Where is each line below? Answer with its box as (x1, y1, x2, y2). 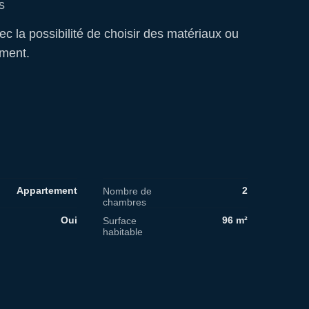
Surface (103, 215, 137, 226)
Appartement (16, 184, 77, 196)
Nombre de (103, 185, 152, 197)
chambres (103, 196, 146, 208)
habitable (103, 226, 143, 237)
